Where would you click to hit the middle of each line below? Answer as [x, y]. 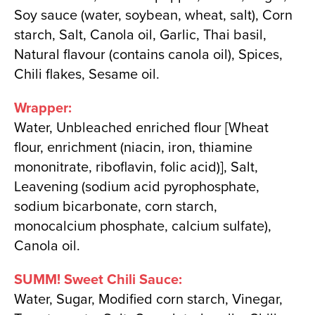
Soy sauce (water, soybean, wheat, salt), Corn [153, 15]
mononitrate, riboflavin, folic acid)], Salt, [136, 167]
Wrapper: [43, 108]
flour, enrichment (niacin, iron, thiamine [133, 147]
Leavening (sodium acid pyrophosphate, [137, 187]
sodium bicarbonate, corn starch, [116, 206]
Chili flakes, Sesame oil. [87, 74]
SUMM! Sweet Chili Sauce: [98, 279]
